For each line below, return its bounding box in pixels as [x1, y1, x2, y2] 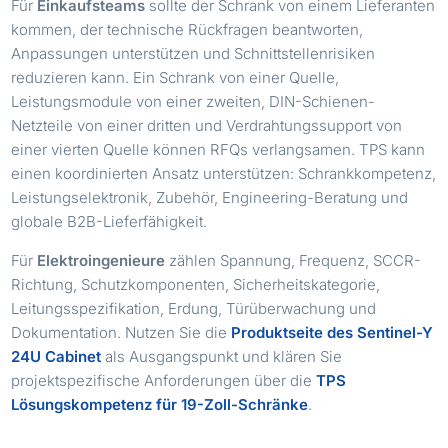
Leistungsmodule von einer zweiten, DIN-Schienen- [11, 91, 376, 111]
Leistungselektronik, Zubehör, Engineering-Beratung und [11, 187, 409, 207]
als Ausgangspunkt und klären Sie [101, 346, 343, 366]
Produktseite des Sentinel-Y [231, 322, 434, 342]
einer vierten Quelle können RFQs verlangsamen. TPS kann [11, 139, 426, 159]
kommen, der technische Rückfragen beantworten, [11, 19, 364, 39]
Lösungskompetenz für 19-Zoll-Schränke [11, 394, 309, 414]
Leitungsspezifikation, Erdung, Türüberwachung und [11, 298, 377, 318]
